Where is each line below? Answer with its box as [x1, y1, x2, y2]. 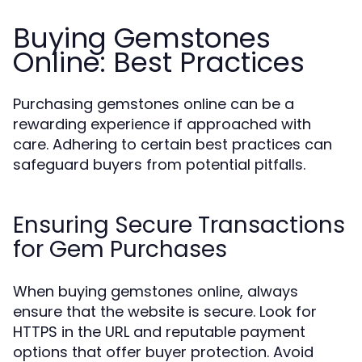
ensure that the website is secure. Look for [13, 301, 317, 322]
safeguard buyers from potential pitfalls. [13, 154, 305, 175]
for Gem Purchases [13, 234, 227, 265]
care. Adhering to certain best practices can [13, 134, 332, 154]
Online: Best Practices [13, 43, 305, 82]
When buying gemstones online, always [13, 281, 298, 301]
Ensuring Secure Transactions [13, 209, 345, 241]
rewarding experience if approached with [13, 114, 311, 134]
